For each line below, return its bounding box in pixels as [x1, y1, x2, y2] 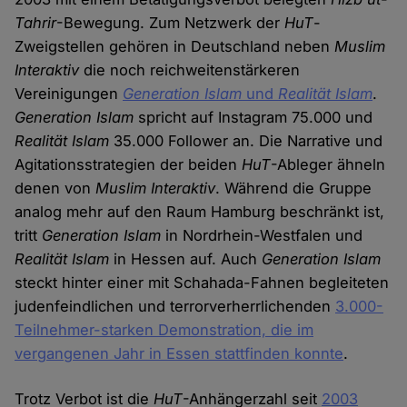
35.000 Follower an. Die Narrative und [109, 132, 383, 151]
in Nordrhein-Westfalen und [161, 226, 363, 245]
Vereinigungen [15, 84, 124, 104]
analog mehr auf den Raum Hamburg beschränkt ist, [15, 203, 385, 222]
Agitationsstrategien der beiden [15, 155, 243, 174]
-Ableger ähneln [271, 155, 386, 174]
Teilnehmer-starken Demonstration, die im [15, 321, 314, 340]
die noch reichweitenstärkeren [79, 61, 301, 80]
